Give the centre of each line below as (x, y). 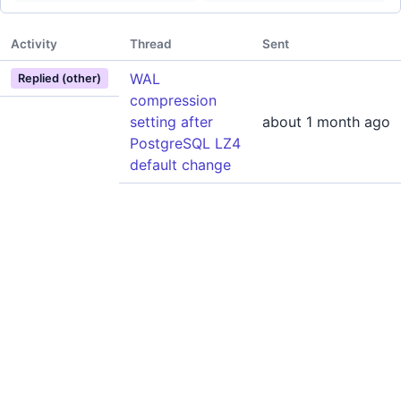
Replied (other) (60, 78)
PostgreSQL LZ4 (185, 143)
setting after (171, 122)
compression (173, 100)
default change (180, 165)
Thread (151, 44)
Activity (34, 44)
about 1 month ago (326, 122)
